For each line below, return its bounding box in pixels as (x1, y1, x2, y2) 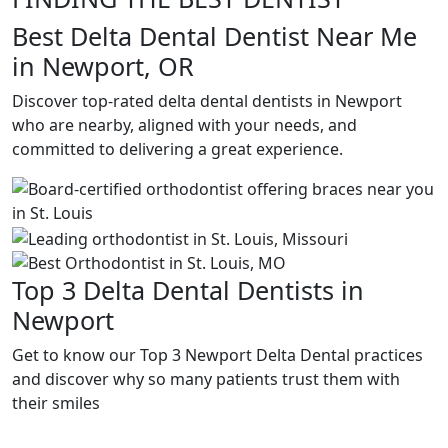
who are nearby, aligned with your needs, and (12, 114, 357, 136)
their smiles (12, 391, 100, 414)
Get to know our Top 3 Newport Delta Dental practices (12, 343, 423, 366)
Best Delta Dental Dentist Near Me (12, 19, 417, 53)
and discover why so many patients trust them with (12, 367, 400, 390)
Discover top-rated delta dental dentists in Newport (12, 90, 402, 112)
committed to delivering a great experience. (12, 138, 343, 160)
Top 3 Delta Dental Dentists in (12, 272, 364, 307)
